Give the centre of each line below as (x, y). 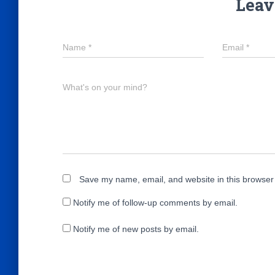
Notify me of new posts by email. (136, 229)
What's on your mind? (105, 87)
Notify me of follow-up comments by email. (155, 203)
